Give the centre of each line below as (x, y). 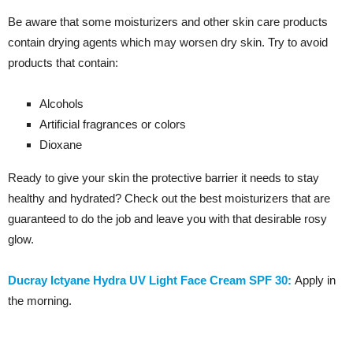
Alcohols (61, 104)
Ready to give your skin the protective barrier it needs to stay (163, 178)
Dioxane (61, 145)
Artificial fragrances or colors (113, 124)
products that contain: (63, 63)
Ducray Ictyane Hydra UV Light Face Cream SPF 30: (151, 281)
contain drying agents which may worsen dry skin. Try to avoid (168, 43)
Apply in (315, 281)
